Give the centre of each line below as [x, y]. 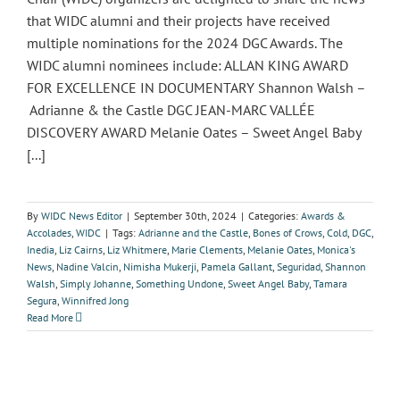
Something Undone [179, 283]
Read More [50, 317]
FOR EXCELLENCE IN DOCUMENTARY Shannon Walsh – [196, 87]
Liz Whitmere [137, 250]
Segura [42, 300]
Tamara [330, 283]
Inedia [41, 250]
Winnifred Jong [95, 300]
